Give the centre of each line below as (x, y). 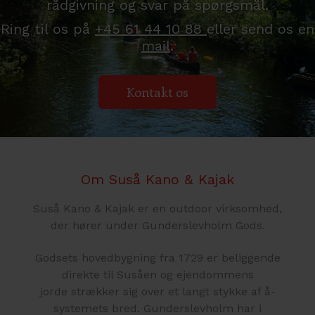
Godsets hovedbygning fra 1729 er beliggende (157, 258)
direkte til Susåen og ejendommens (157, 275)
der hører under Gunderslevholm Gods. (157, 225)
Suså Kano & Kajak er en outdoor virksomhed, (157, 208)
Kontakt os (157, 92)
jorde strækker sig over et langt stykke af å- (157, 292)
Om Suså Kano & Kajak (157, 179)
